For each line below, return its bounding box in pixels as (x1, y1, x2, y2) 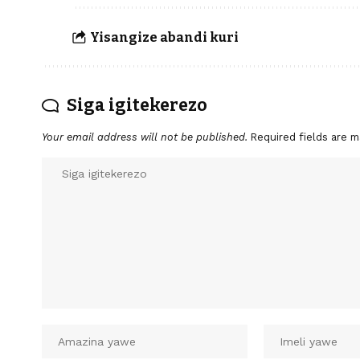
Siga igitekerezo (67, 95, 207, 116)
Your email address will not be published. (42, 131, 247, 143)
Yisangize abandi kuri (89, 29, 239, 45)
